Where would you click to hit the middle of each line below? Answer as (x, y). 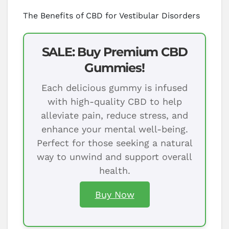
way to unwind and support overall (114, 156)
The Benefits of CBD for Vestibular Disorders (111, 15)
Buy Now (114, 194)
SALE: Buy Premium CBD (114, 52)
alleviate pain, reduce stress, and (114, 115)
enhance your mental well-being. (114, 129)
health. (114, 170)
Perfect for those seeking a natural (114, 143)
